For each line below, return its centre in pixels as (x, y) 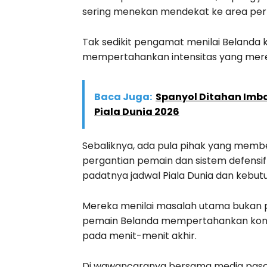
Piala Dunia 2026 (137, 111)
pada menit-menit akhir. (139, 235)
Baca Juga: (123, 97)
